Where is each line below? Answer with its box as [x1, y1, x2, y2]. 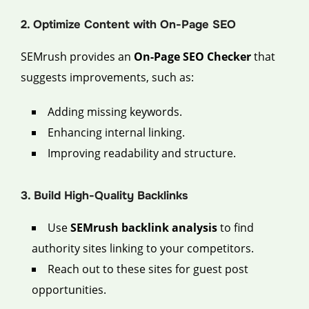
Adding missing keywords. [48, 103, 182, 119]
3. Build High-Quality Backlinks [21, 188, 188, 203]
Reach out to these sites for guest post [48, 261, 248, 277]
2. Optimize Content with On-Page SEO [21, 17, 236, 32]
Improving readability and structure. [48, 145, 236, 161]
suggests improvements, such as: [21, 69, 194, 85]
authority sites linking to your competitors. [32, 241, 254, 257]
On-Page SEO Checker [134, 48, 251, 64]
